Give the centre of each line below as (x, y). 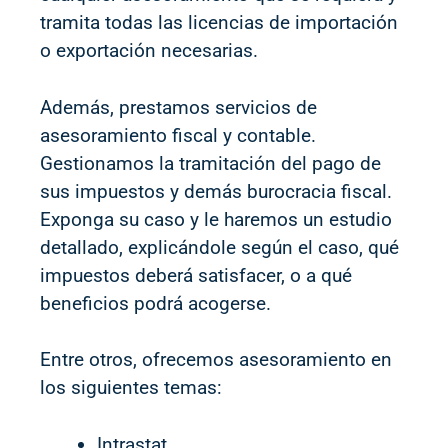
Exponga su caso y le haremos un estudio (216, 219)
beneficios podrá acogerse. (155, 303)
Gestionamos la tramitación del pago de (210, 163)
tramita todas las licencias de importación (219, 22)
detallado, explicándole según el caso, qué (219, 247)
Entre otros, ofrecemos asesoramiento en (216, 359)
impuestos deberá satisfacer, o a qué (196, 275)
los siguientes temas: (131, 387)
